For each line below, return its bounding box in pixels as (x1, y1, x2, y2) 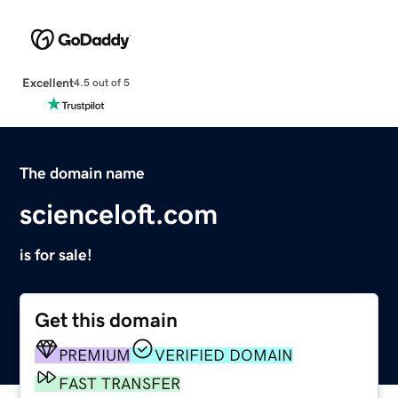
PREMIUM (59, 346, 131, 363)
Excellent (21, 76, 74, 89)
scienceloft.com (20, 199, 219, 228)
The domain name (20, 164, 146, 181)
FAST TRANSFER (59, 375, 181, 392)
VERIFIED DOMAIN (155, 346, 294, 363)
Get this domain (35, 309, 179, 330)
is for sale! (20, 246, 93, 263)
